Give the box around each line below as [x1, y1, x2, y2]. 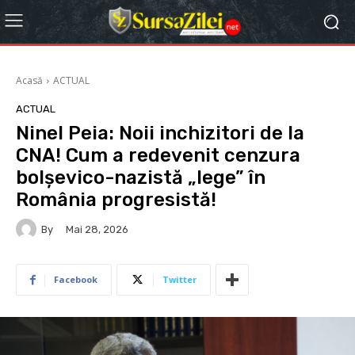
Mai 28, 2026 [66, 223, 128, 236]
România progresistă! [16, 189, 216, 211]
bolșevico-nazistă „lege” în [16, 166, 265, 189]
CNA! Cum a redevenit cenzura [16, 144, 300, 166]
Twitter [162, 273, 197, 285]
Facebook [54, 273, 97, 285]
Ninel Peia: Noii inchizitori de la [16, 122, 304, 144]
